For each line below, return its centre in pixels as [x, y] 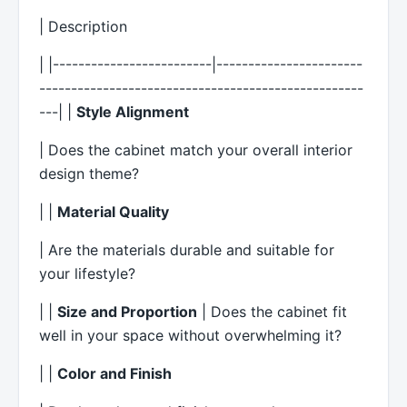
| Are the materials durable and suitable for [187, 249]
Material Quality [113, 211]
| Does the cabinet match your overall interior [196, 149]
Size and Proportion [127, 311]
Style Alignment [133, 111]
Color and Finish [114, 373]
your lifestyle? [87, 273]
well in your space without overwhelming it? [190, 335]
